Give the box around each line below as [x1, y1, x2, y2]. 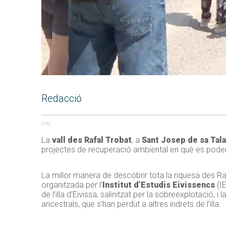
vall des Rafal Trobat [52, 135, 132, 145]
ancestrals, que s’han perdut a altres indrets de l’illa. [41, 199, 221, 209]
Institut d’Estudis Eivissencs [102, 180, 215, 190]
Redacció [41, 92, 82, 105]
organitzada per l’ [41, 180, 102, 190]
